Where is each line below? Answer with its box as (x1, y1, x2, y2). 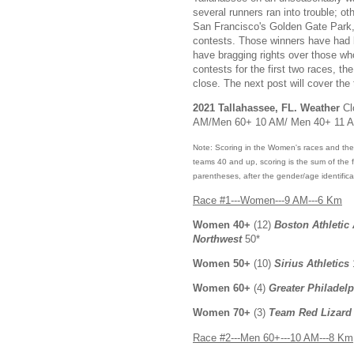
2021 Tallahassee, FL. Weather (193, 102, 343, 115)
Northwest (193, 232, 242, 245)
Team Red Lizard (269, 307, 352, 319)
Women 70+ (193, 307, 254, 319)
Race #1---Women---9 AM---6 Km (193, 194, 342, 206)
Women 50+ (193, 258, 250, 269)
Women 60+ (193, 282, 254, 295)
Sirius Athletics (274, 258, 349, 269)
